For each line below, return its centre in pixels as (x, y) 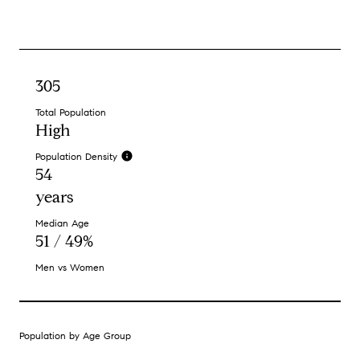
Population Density (76, 157)
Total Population (71, 112)
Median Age (62, 223)
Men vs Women (70, 268)
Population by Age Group (75, 336)
